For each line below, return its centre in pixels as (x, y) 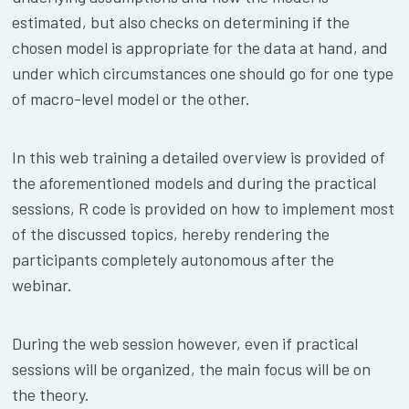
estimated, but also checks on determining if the (181, 22)
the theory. (51, 395)
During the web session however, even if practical (185, 344)
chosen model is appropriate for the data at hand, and (200, 48)
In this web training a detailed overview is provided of (199, 157)
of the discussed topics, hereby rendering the (171, 234)
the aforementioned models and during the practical (194, 183)
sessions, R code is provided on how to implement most (204, 209)
